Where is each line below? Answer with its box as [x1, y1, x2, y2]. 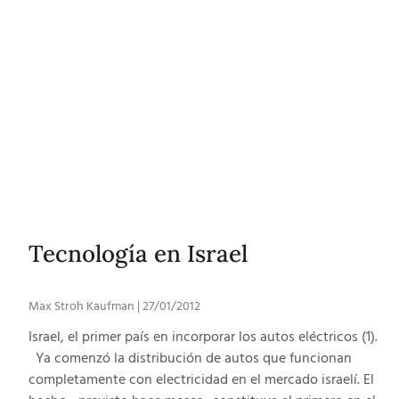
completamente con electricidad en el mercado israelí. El [28, 368, 374, 392]
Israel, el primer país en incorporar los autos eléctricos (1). [28, 325, 378, 349]
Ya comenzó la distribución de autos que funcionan [28, 346, 352, 370]
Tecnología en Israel [28, 238, 248, 268]
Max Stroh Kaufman [28, 296, 137, 317]
